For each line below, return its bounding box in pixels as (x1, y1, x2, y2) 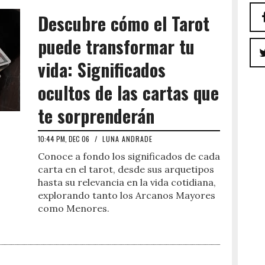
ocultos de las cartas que (38, 79, 219, 106)
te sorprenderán (38, 102, 154, 129)
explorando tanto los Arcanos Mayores (38, 189, 215, 201)
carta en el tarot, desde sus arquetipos (38, 163, 214, 175)
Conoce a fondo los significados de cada (38, 150, 220, 162)
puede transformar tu (38, 33, 195, 60)
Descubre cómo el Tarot (38, 10, 209, 37)
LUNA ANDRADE (102, 134, 153, 144)
